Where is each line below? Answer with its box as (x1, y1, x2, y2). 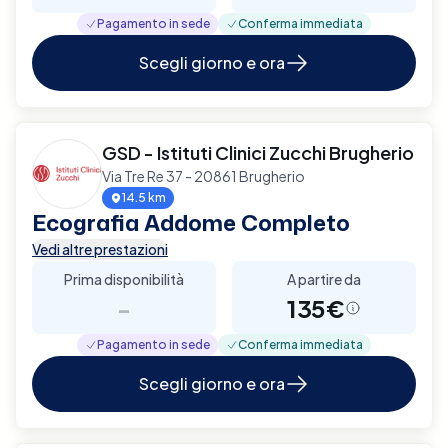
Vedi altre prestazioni (32, 239, 168, 258)
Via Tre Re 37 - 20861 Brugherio (102, 166, 305, 185)
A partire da (287, 269, 361, 288)
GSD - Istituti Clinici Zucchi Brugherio (102, 140, 414, 164)
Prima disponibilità (64, 269, 184, 288)
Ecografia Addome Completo (32, 206, 350, 238)
